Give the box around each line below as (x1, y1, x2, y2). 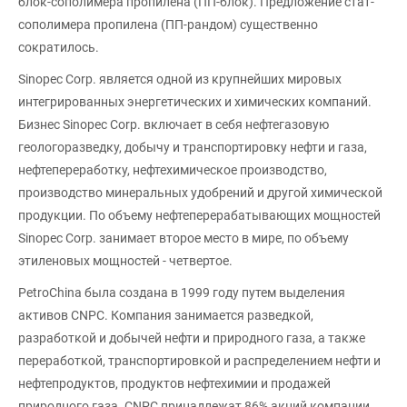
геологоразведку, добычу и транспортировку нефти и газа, (18, 140, 367, 154)
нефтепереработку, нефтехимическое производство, (18, 163, 327, 177)
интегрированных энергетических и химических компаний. (18, 94, 372, 109)
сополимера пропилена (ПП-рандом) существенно (18, 17, 318, 32)
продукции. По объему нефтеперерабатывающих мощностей (18, 208, 381, 223)
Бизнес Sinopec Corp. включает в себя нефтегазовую (18, 117, 329, 132)
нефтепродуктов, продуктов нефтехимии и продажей (18, 376, 331, 391)
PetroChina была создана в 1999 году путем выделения (18, 285, 345, 300)
